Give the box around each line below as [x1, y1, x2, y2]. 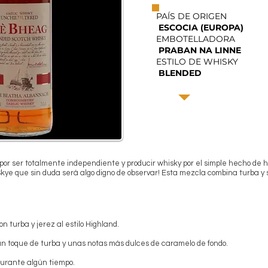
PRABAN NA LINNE [159, 44, 241, 56]
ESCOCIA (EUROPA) [159, 22, 243, 33]
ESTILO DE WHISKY [156, 56, 238, 67]
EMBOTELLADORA [156, 33, 235, 44]
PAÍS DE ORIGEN [156, 10, 227, 22]
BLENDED [159, 67, 202, 78]
